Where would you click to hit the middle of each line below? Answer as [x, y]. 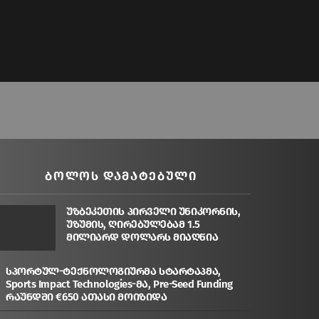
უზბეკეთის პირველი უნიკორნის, [153, 212]
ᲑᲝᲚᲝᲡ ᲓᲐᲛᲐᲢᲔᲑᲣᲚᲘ [121, 177]
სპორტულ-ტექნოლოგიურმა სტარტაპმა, [113, 272]
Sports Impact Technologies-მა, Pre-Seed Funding [119, 284]
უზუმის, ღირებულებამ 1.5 [133, 225]
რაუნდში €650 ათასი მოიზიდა [87, 297]
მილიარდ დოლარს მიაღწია [142, 237]
